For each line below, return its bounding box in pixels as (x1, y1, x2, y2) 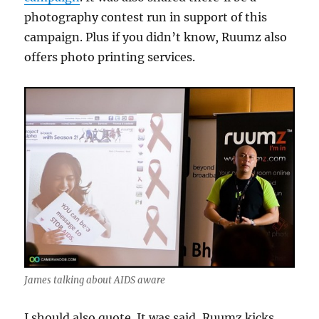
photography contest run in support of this (24, 9, 268, 24)
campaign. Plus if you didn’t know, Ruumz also (24, 29, 288, 44)
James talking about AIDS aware (24, 273, 166, 286)
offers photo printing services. (24, 49, 196, 64)
